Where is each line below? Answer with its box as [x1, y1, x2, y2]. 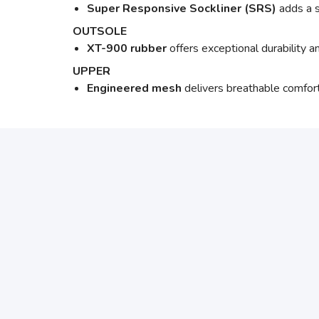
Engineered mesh [87, 80, 184, 96]
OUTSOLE [73, 23, 127, 39]
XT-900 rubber [87, 41, 169, 56]
